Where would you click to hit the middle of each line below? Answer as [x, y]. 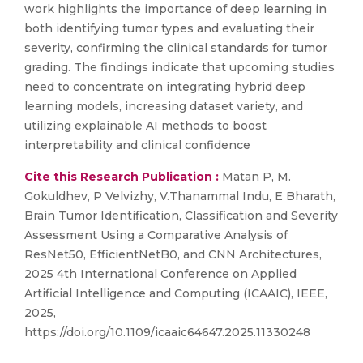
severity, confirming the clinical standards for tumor [176, 48]
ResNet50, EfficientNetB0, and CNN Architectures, [173, 254]
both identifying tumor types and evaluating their [169, 28]
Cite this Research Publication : [122, 177]
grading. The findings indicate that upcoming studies [179, 67]
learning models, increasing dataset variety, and [164, 106]
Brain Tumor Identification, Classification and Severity [181, 216]
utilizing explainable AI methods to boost [145, 126]
